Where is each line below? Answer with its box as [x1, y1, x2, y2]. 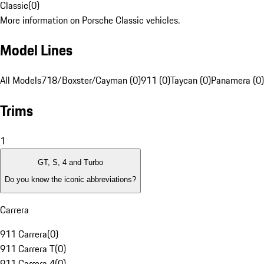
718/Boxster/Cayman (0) [41, 73, 141, 88]
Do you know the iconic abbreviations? [5, 174, 136, 184]
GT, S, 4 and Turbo [38, 158, 103, 167]
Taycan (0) [170, 73, 211, 88]
